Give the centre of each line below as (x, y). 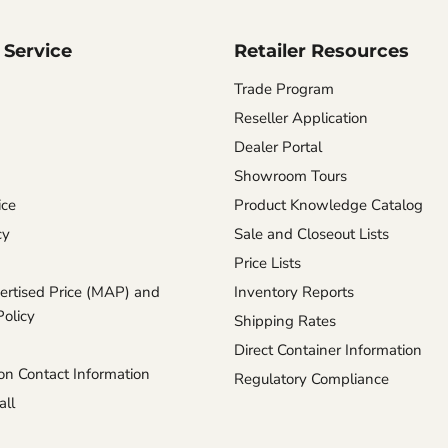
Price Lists (267, 263)
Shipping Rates (285, 321)
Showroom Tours (290, 176)
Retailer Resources (321, 51)
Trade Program (284, 89)
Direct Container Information (328, 350)
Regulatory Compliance (311, 379)
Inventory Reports (294, 292)
